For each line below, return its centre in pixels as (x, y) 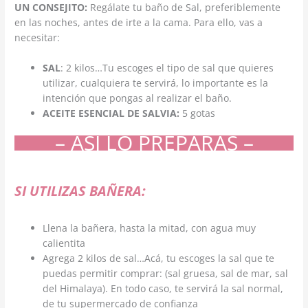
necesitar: (37, 38)
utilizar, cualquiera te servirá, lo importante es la (156, 83)
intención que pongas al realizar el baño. (137, 98)
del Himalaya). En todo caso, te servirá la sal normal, (163, 288)
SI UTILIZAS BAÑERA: (80, 190)
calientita (64, 243)
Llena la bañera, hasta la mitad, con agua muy (150, 228)
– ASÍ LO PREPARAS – (154, 142)
